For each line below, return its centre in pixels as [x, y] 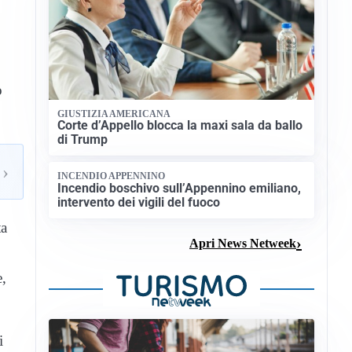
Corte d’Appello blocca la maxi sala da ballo [180, 126]
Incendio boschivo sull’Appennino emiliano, [180, 188]
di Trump [83, 140]
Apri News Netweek [243, 243]
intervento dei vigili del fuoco [139, 202]
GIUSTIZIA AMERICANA [114, 114]
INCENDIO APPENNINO [112, 176]
